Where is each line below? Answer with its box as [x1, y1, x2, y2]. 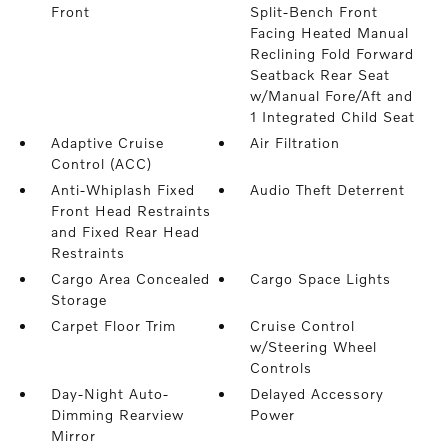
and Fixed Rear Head [50, 223, 200, 240]
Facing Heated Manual [250, 24, 410, 41]
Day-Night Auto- [50, 385, 169, 402]
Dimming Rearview [50, 406, 184, 423]
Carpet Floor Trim [50, 317, 176, 334]
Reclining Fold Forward [250, 45, 415, 62]
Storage [50, 291, 107, 308]
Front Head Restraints [50, 202, 211, 219]
